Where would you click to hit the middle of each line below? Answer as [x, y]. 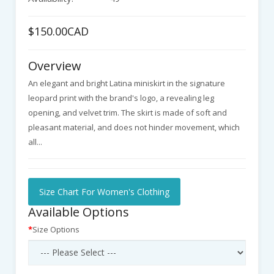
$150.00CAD [58, 31]
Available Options [79, 212]
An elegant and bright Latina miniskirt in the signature [127, 83]
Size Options [56, 229]
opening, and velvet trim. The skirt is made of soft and [128, 113]
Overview [55, 66]
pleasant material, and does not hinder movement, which [134, 128]
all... [35, 142]
